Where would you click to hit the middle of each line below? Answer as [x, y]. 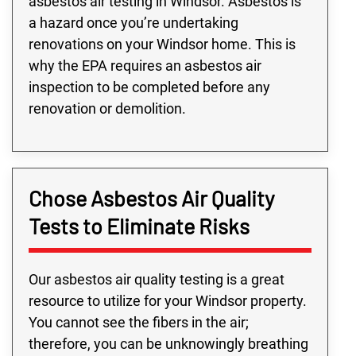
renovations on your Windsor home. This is [162, 44]
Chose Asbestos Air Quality [151, 197]
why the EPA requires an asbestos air [145, 65]
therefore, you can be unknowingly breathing [168, 343]
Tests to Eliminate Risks [139, 225]
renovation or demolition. [107, 108]
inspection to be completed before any [149, 87]
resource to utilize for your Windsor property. [168, 300]
